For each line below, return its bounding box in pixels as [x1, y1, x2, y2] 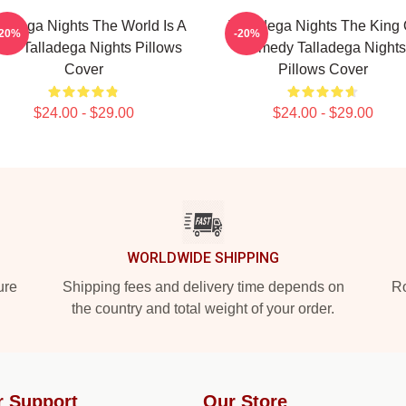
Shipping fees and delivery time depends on [62, 279, 344, 295]
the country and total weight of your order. [72, 301, 334, 316]
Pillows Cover [277, 62, 368, 77]
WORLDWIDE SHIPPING [127, 249, 279, 266]
